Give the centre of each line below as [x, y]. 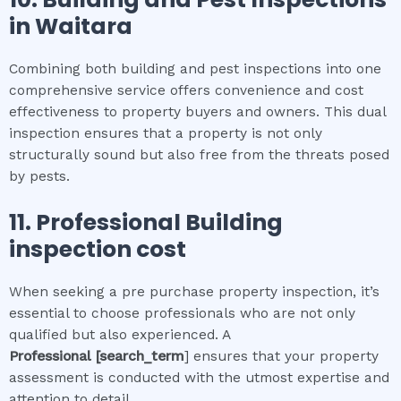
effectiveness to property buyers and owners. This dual [197, 112]
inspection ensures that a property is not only [166, 133]
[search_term [140, 356]
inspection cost [98, 249]
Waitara [84, 26]
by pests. [39, 176]
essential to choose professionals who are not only [182, 313]
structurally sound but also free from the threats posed [199, 155]
